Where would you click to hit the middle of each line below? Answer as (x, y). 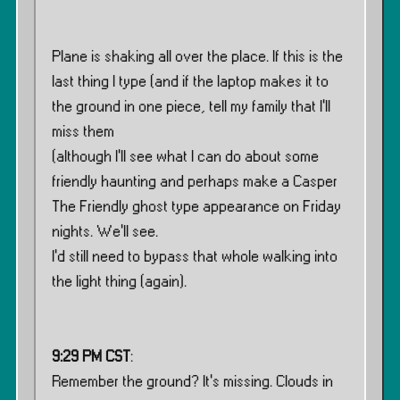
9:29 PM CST (91, 357)
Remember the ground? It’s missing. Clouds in (192, 382)
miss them (83, 132)
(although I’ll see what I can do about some (185, 157)
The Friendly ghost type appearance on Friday (196, 207)
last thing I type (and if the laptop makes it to (190, 82)
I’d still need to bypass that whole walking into (195, 257)
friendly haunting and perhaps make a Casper (195, 182)
